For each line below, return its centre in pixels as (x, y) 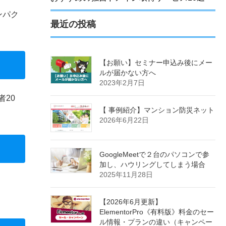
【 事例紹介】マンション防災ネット (157, 110)
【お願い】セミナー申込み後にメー (156, 63)
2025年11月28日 (126, 175)
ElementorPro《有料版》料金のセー (157, 212)
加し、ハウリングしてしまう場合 (153, 165)
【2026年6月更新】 (131, 202)
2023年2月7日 (122, 83)
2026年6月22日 (124, 120)
